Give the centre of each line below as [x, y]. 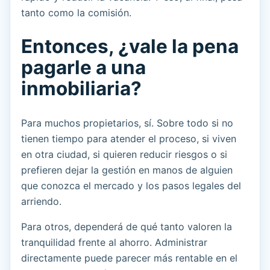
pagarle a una [83, 68]
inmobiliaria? [81, 89]
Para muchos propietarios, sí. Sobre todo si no [127, 123]
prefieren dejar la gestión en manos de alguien [127, 170]
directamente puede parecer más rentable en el [129, 258]
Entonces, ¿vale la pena [130, 47]
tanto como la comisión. [76, 13]
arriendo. [41, 202]
